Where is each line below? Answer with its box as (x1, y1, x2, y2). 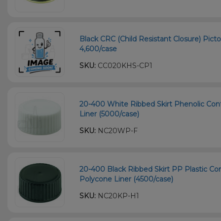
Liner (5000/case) (79, 109, 140, 118)
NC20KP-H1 (96, 191, 140, 200)
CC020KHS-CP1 (96, 61, 153, 70)
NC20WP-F (96, 126, 138, 135)
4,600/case (79, 44, 117, 53)
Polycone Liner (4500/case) (79, 174, 174, 184)
